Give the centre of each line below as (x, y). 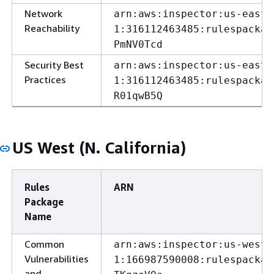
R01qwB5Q (138, 96)
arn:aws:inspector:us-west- (193, 244)
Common (44, 244)
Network (43, 13)
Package (44, 202)
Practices (45, 80)
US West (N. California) (99, 148)
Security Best (54, 65)
